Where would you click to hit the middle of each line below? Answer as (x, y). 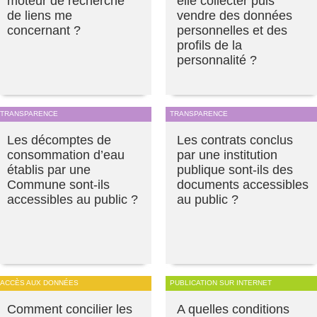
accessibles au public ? (73, 200)
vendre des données (235, 16)
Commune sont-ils (58, 185)
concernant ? (44, 31)
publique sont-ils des (235, 170)
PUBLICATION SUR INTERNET (221, 283)
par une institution (227, 155)
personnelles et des (232, 31)
